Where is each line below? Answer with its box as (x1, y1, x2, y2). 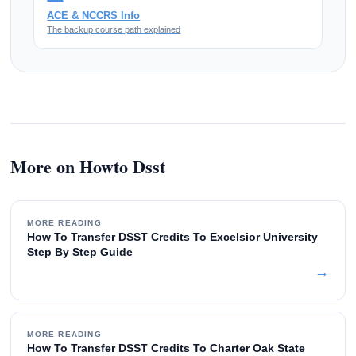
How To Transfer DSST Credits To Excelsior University (27, 230, 319, 244)
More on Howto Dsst (10, 153, 166, 180)
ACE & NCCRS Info (47, 10, 141, 22)
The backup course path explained (47, 25, 181, 35)
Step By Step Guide (27, 246, 133, 259)
